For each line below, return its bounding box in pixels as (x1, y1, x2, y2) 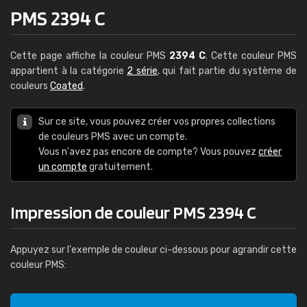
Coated (50, 80, 83, 92)
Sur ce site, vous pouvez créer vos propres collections (38, 116, 275, 127)
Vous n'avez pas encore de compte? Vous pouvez (38, 146, 258, 158)
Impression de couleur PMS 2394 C (10, 201, 256, 223)
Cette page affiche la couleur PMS (10, 50, 169, 62)
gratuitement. (87, 161, 153, 173)
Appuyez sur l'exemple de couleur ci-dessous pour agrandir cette (10, 244, 297, 256)
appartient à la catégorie (10, 65, 127, 77)
